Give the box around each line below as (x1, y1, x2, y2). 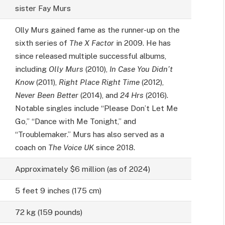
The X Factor (69, 38, 114, 48)
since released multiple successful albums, (15, 51, 166, 61)
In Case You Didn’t (109, 64, 173, 74)
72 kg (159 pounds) (15, 207, 82, 217)
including (15, 64, 49, 74)
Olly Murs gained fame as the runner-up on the (15, 25, 180, 35)
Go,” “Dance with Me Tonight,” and (15, 117, 136, 126)
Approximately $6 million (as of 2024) (15, 164, 150, 174)
